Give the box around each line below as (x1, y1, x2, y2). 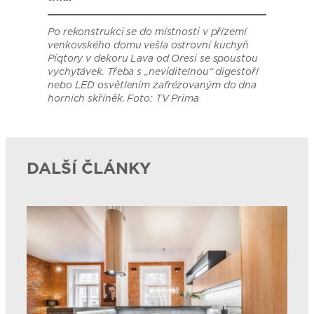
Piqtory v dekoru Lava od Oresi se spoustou (48, 51, 258, 66)
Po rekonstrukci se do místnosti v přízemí (48, 25, 247, 39)
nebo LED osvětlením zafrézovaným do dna (48, 78, 257, 93)
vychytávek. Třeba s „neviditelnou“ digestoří (48, 64, 259, 79)
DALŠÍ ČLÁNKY (27, 156, 151, 179)
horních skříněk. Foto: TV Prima (48, 91, 199, 106)
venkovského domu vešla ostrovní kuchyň (48, 38, 250, 53)
